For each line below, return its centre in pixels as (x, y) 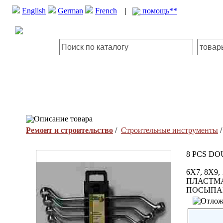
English (34, 11)
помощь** (159, 11)
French (106, 11)
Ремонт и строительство (69, 130)
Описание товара (63, 119)
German (70, 11)
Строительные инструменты (169, 130)
